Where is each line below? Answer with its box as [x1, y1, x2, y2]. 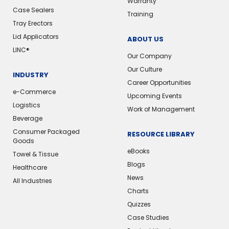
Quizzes [127, 200, 151, 209]
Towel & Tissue [13, 150, 58, 159]
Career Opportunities [127, 78, 191, 87]
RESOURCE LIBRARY [127, 129, 195, 140]
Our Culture [127, 65, 162, 74]
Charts [127, 187, 149, 196]
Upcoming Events [127, 91, 182, 101]
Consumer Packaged [13, 127, 80, 136]
